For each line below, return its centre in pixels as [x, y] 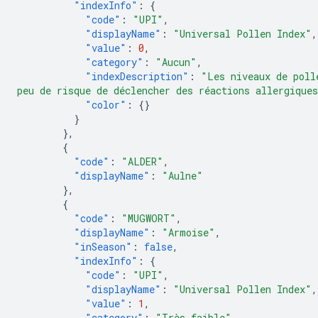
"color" [106, 105]
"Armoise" [188, 232]
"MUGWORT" [149, 218]
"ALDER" [142, 161]
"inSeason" [103, 247]
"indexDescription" [137, 76]
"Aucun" [176, 62]
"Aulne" [182, 176]
